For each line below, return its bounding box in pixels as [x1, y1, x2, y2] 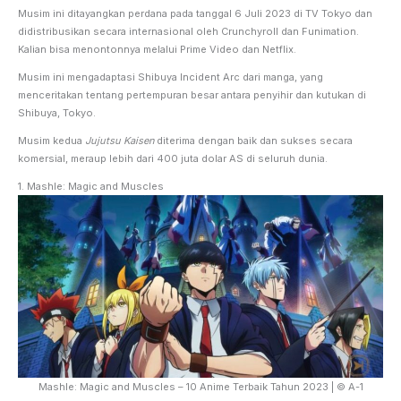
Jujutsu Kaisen [85, 133, 154, 147]
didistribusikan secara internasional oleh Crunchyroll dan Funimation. [18, 24, 359, 38]
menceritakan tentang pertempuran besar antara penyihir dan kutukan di [18, 88, 366, 101]
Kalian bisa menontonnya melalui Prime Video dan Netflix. [18, 42, 296, 55]
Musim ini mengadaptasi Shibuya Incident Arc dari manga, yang [18, 70, 323, 83]
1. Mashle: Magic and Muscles [18, 179, 164, 192]
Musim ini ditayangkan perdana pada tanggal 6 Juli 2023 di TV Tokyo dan [18, 6, 372, 20]
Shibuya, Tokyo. [18, 106, 96, 119]
